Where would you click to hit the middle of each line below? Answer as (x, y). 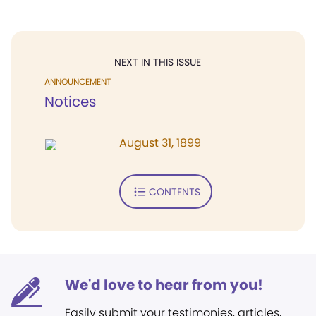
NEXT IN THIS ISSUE (158, 62)
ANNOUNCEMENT (78, 81)
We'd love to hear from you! (164, 285)
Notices (70, 102)
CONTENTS (174, 192)
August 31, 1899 (160, 143)
